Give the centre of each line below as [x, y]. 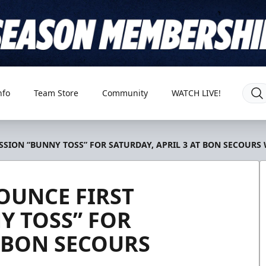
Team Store [56, 93]
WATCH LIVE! [196, 93]
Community [125, 93]
